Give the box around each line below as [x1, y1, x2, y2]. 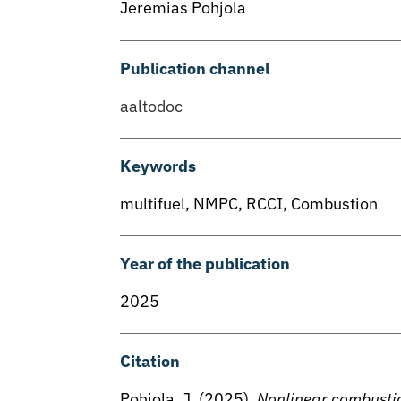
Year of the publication [120, 252, 291, 274]
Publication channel [120, 57, 270, 79]
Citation [120, 350, 181, 371]
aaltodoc [120, 95, 183, 116]
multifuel [120, 192, 186, 214]
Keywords [120, 155, 197, 176]
